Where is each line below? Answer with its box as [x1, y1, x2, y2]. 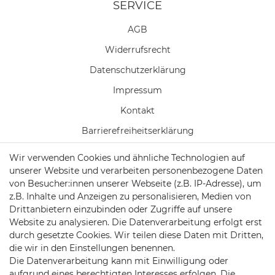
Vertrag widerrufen [103, 152, 172, 162]
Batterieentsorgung [95, 173, 180, 185]
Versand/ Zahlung [99, 193, 176, 205]
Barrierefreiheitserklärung [81, 125, 194, 137]
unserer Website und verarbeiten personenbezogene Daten [9, 165, 263, 176]
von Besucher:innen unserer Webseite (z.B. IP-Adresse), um [9, 178, 261, 189]
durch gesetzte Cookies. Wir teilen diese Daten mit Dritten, [9, 230, 263, 241]
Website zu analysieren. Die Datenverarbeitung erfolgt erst [9, 217, 262, 228]
